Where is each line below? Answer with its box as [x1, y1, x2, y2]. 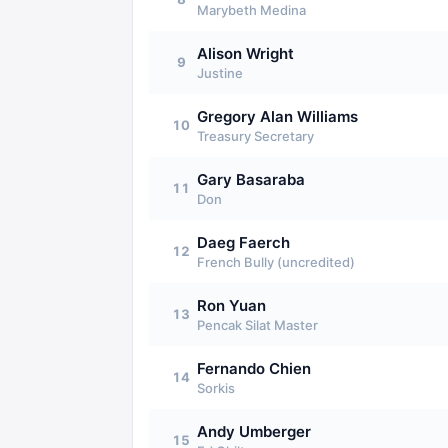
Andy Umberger [197, 422, 311, 441]
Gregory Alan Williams [197, 107, 358, 126]
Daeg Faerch [197, 233, 290, 252]
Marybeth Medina [197, 2, 306, 18]
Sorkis [197, 380, 235, 396]
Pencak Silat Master [197, 317, 318, 333]
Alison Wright [197, 44, 294, 63]
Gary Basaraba [197, 170, 305, 189]
